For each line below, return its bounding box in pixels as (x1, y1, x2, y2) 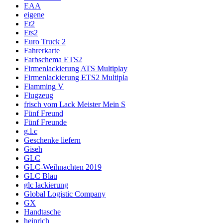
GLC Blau (24, 172, 57, 181)
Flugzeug (24, 91, 53, 100)
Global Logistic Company (24, 190, 106, 199)
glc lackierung (24, 181, 68, 190)
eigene (24, 10, 44, 19)
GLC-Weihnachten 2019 (24, 163, 102, 172)
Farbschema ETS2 (24, 55, 82, 64)
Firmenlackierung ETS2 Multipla (24, 73, 128, 82)
